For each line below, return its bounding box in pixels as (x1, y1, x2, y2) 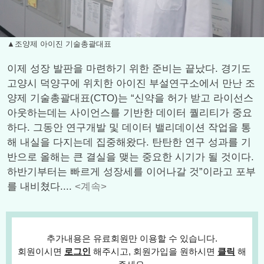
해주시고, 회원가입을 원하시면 (91, 246, 217, 256)
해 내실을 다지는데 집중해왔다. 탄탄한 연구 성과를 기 (7, 137, 251, 148)
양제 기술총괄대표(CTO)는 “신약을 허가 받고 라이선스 (7, 93, 253, 104)
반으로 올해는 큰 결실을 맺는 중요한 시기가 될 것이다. (7, 151, 254, 163)
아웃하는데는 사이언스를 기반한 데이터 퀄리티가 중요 (7, 107, 252, 118)
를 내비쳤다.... (7, 181, 75, 192)
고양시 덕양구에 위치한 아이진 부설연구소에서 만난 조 (7, 78, 255, 89)
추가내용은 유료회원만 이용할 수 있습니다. (47, 233, 217, 243)
